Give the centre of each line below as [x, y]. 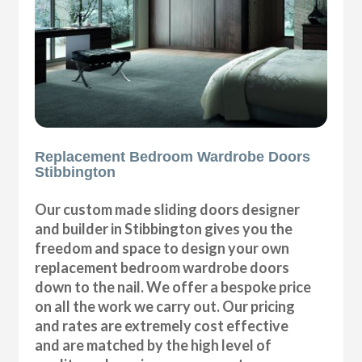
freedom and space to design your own [162, 248]
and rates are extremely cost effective [162, 326]
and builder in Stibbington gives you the [164, 229]
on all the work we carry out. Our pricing [165, 307]
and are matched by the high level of [154, 345]
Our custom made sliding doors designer [168, 210]
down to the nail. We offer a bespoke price [173, 287]
